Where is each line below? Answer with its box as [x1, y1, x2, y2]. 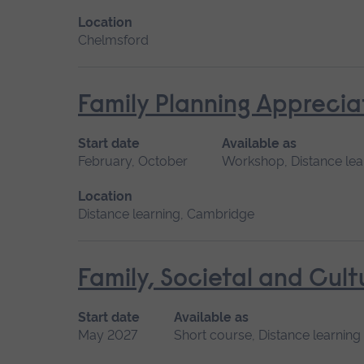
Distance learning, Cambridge [78, 206, 254, 222]
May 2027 [78, 327, 137, 343]
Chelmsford [78, 32, 149, 48]
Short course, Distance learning [174, 327, 361, 343]
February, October [78, 153, 188, 169]
